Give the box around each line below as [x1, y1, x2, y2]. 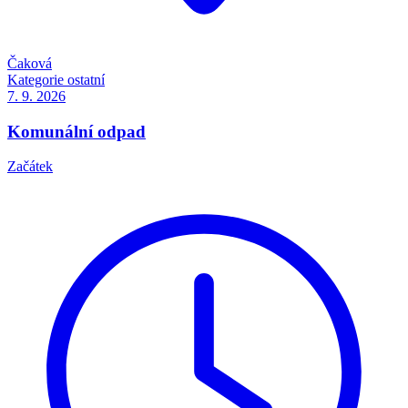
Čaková [7, 55, 52, 71]
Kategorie [7, 71, 64, 87]
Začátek [7, 158, 53, 175]
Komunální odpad [7, 121, 146, 141]
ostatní [67, 71, 105, 87]
